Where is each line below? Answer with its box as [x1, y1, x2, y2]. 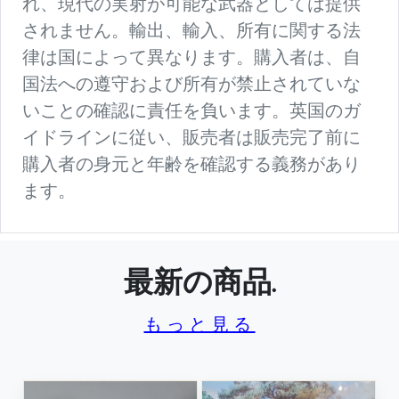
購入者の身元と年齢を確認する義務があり [22, 153, 361, 175]
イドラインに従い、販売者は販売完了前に [22, 126, 361, 149]
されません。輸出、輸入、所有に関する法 [22, 20, 361, 42]
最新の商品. [124, 272, 275, 302]
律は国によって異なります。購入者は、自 [22, 46, 361, 69]
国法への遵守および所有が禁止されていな [22, 73, 361, 95]
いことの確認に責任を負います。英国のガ [22, 100, 361, 122]
